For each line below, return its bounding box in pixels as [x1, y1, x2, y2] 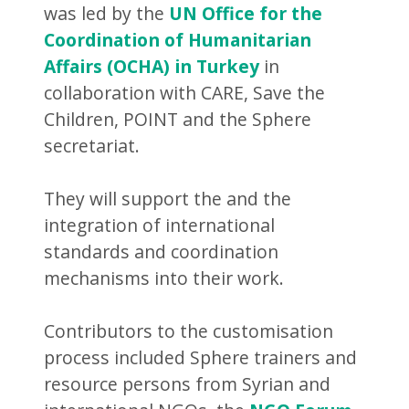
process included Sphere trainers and [44, 344, 358, 370]
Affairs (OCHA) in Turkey [44, 53, 260, 79]
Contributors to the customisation [44, 318, 334, 343]
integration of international [44, 212, 276, 237]
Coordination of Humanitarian [44, 26, 312, 52]
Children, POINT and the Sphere [44, 106, 312, 131]
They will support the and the [44, 185, 292, 211]
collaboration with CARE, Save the [44, 79, 326, 105]
